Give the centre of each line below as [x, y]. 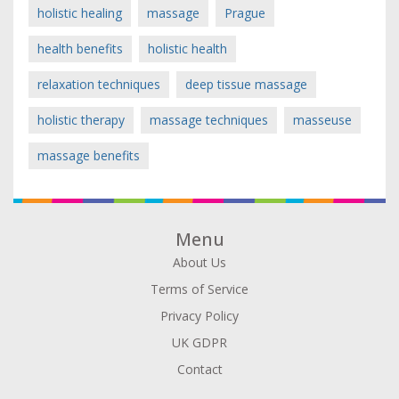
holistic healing [80, 12]
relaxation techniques [99, 84]
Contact [199, 369]
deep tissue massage [246, 84]
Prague [245, 12]
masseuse [322, 119]
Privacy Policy [199, 315]
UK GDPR [199, 342]
